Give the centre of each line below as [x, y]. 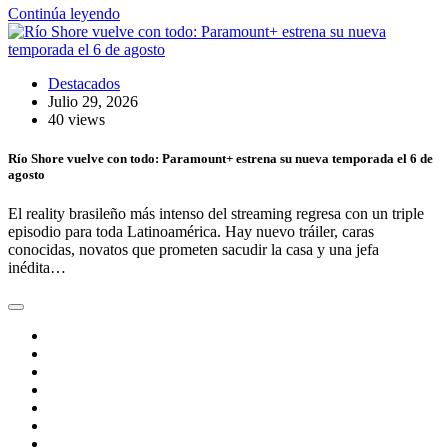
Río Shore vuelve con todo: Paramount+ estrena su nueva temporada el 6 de [220, 158]
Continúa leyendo [64, 13]
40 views [76, 119]
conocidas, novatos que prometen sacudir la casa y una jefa [193, 250]
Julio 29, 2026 [93, 101]
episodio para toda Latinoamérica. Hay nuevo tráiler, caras [191, 232]
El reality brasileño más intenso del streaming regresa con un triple [216, 214]
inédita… [37, 268]
